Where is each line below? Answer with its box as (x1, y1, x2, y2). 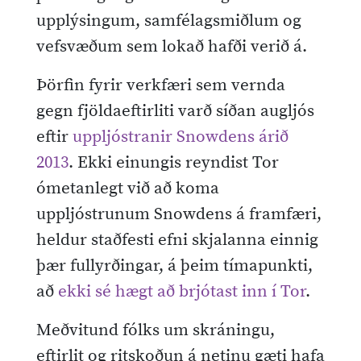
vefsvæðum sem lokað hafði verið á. (36, 35, 307, 57)
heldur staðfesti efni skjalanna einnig (36, 229, 318, 251)
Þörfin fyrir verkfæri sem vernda (36, 74, 285, 96)
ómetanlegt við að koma (36, 177, 219, 199)
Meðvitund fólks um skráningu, (36, 319, 275, 341)
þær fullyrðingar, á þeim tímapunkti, (36, 255, 313, 276)
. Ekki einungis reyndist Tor (68, 151, 279, 173)
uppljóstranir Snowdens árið (73, 126, 288, 147)
